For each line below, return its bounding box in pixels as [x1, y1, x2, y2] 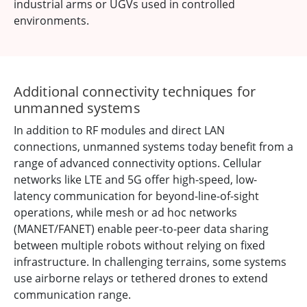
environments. [14, 13, 89, 29]
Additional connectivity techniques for [14, 82, 256, 101]
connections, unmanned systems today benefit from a [14, 139, 293, 155]
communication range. [14, 287, 131, 303]
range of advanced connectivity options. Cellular [14, 156, 262, 171]
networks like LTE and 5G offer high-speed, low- [14, 172, 257, 188]
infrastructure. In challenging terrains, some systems [14, 254, 286, 270]
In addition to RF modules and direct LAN [14, 123, 225, 138]
